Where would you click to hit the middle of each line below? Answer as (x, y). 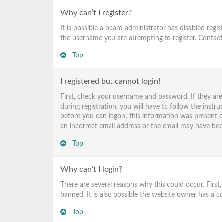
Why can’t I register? (96, 13)
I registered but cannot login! (110, 81)
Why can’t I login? (91, 169)
